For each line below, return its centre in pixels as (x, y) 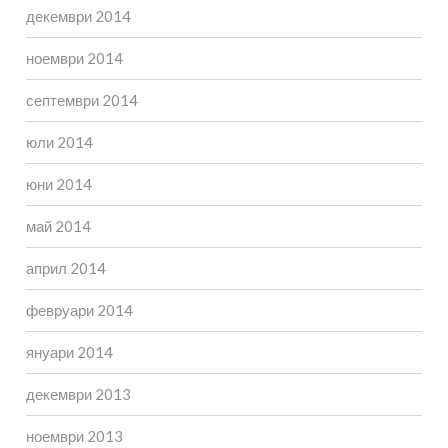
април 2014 (65, 267)
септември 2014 (81, 99)
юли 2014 (59, 141)
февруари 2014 (79, 309)
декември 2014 (78, 15)
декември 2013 (78, 393)
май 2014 (58, 225)
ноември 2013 (74, 435)
